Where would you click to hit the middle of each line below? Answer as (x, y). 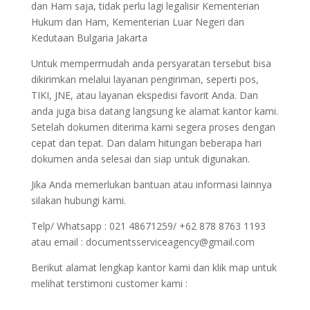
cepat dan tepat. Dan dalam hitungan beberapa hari (146, 143)
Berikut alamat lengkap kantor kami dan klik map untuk (154, 267)
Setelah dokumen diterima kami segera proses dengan (153, 127)
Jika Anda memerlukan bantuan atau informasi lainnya (151, 184)
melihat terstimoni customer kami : (109, 283)
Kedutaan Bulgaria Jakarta (89, 37)
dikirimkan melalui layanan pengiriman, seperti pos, (145, 79)
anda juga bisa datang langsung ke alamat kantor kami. (154, 111)
